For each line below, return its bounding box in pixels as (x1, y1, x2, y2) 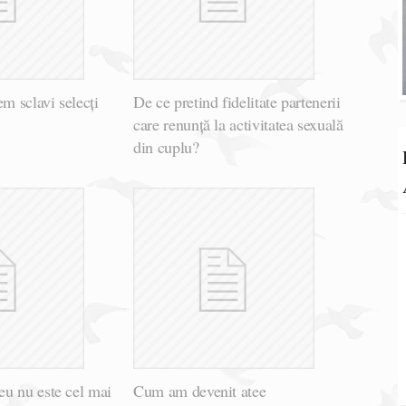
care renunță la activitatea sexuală (133, 113, 343, 136)
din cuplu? (133, 136, 199, 159)
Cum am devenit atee (133, 380, 266, 402)
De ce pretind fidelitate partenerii (133, 91, 341, 113)
